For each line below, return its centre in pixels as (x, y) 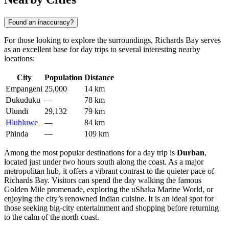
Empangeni (24, 89)
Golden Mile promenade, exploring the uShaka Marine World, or (109, 189)
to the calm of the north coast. (52, 217)
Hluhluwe (22, 122)
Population (63, 77)
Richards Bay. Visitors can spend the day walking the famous (103, 180)
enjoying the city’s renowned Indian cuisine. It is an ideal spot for (109, 199)
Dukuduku (23, 100)
